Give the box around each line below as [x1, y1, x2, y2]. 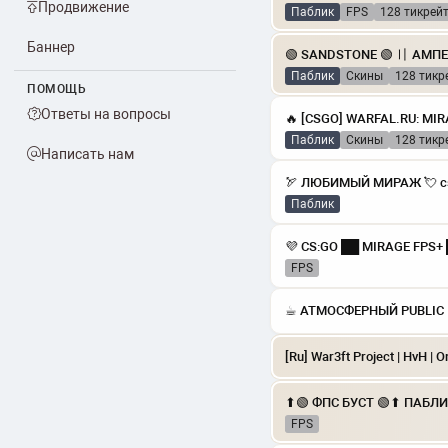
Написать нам [41, 146, 134, 162]
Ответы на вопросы [41, 106, 171, 122]
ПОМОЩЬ [27, 82, 86, 96]
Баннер [27, 39, 75, 55]
